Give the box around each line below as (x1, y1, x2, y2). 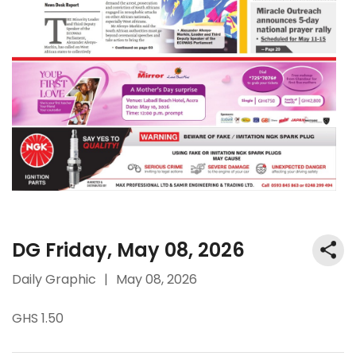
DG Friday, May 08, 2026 (12, 236, 245, 263)
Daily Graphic (12, 269, 96, 288)
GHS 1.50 (12, 308, 64, 327)
